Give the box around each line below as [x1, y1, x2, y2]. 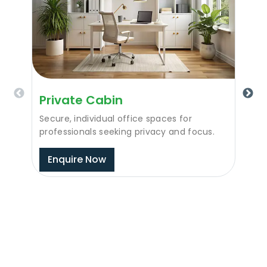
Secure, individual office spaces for [39, 112, 192, 125]
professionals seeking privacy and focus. [39, 125, 215, 138]
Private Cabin [39, 91, 123, 108]
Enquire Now [48, 152, 106, 166]
